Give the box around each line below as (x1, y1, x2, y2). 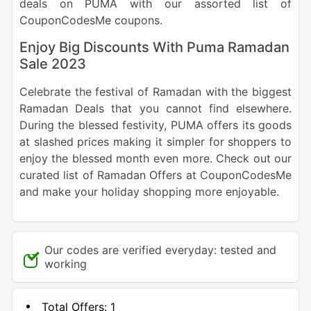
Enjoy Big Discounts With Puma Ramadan (19, 39, 289, 56)
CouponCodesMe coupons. (19, 13, 162, 28)
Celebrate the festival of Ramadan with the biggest (19, 85, 292, 99)
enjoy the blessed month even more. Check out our (19, 151, 292, 166)
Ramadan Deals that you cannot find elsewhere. (19, 101, 292, 116)
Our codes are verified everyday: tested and (44, 243, 276, 258)
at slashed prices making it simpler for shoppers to (19, 135, 292, 149)
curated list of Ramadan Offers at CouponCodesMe (19, 168, 292, 183)
